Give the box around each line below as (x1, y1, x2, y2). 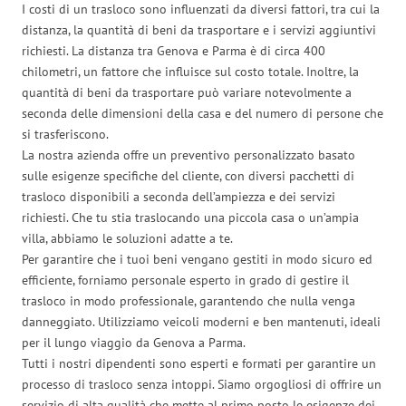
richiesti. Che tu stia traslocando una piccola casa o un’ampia (22, 208, 359, 226)
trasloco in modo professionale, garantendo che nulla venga (22, 292, 355, 309)
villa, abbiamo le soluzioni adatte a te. (22, 229, 233, 246)
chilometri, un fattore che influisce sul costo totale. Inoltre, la (22, 63, 359, 80)
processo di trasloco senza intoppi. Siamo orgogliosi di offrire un (22, 375, 382, 392)
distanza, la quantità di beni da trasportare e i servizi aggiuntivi (22, 21, 376, 38)
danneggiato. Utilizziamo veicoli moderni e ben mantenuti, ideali (22, 313, 381, 330)
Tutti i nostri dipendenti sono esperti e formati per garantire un (22, 354, 376, 372)
